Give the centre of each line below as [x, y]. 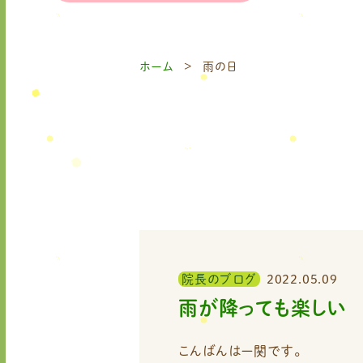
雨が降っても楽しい [263, 308]
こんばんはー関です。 [240, 351]
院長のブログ [219, 280]
